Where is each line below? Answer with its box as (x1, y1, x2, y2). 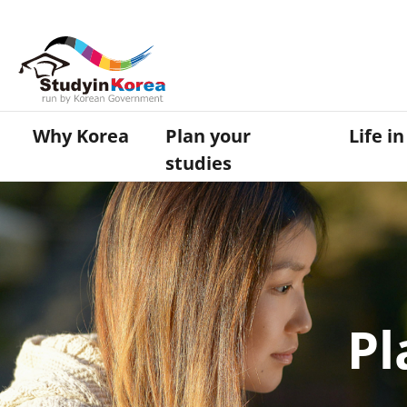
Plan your (165, 124, 252, 148)
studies (165, 151, 233, 175)
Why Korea (33, 124, 130, 148)
